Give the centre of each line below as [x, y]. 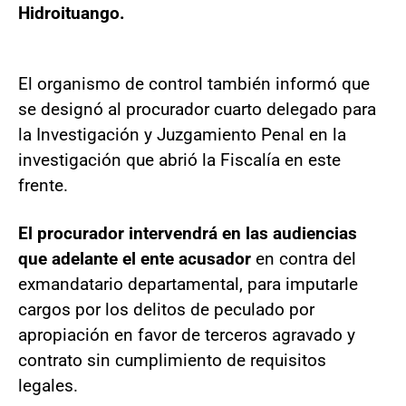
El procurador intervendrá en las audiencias [188, 233]
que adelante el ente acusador [137, 258]
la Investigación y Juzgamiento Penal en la [182, 134]
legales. [48, 385]
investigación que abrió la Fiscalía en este [179, 159]
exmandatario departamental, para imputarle [188, 284]
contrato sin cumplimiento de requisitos [172, 360]
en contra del [306, 258]
